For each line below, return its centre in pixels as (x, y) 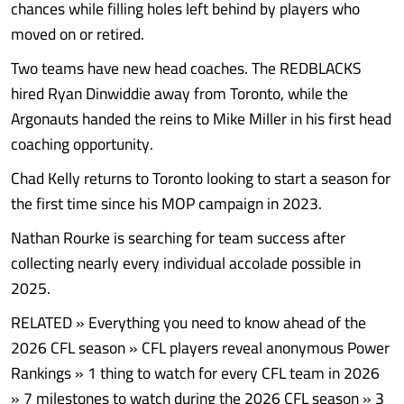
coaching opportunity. (82, 144)
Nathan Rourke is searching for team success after (178, 238)
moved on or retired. (78, 34)
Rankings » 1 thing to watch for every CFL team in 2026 (195, 373)
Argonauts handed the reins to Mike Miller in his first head (201, 119)
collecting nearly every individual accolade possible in (186, 263)
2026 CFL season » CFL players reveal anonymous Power (200, 348)
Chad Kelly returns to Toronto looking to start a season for (201, 178)
